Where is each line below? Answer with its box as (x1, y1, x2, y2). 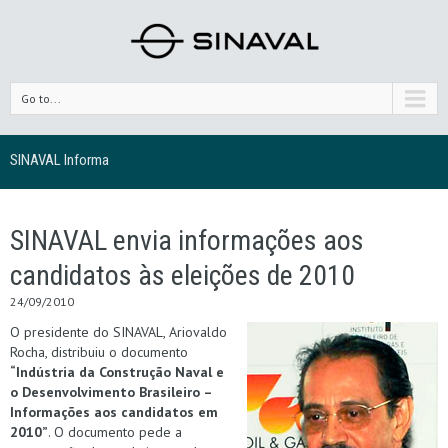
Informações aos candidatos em (10, 402, 218, 421)
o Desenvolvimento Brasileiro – (10, 382, 212, 401)
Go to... (21, 91, 61, 106)
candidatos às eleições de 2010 (10, 258, 355, 292)
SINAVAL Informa (10, 151, 109, 169)
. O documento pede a (48, 422, 182, 441)
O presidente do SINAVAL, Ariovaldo (10, 322, 227, 341)
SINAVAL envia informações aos (10, 223, 364, 257)
